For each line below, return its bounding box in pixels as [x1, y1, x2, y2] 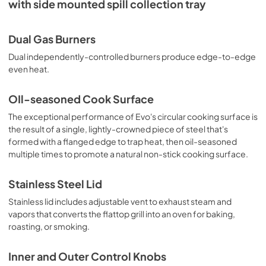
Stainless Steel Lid [8, 178, 102, 191]
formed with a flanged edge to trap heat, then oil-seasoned [8, 136, 237, 147]
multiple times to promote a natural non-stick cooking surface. [8, 148, 248, 159]
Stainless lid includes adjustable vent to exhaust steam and [8, 196, 232, 207]
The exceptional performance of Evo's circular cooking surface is [8, 111, 258, 122]
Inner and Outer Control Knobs [8, 250, 166, 263]
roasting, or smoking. [8, 221, 90, 232]
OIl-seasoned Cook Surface [8, 93, 154, 106]
